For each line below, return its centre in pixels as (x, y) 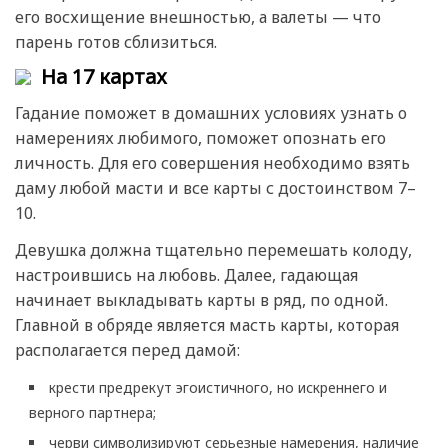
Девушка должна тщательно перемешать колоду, (213, 249)
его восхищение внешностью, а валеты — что (198, 17)
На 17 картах (104, 77)
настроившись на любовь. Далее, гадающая (186, 274)
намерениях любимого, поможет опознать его (200, 137)
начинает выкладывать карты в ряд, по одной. (201, 299)
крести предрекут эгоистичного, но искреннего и (218, 387)
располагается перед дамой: (127, 349)
